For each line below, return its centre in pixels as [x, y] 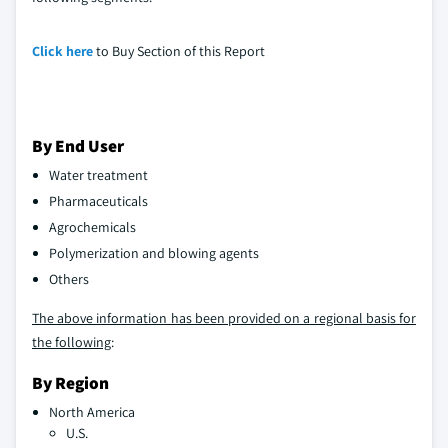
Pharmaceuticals [98, 200]
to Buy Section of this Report [179, 50]
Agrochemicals [92, 226]
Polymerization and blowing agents [154, 252]
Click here [62, 50]
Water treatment [98, 174]
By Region [70, 382]
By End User [78, 145]
